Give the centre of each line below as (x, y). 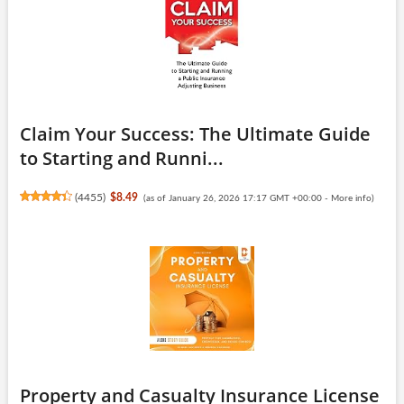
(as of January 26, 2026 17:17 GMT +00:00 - (237, 198)
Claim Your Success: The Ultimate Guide (195, 133)
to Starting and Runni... (121, 158)
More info (351, 198)
